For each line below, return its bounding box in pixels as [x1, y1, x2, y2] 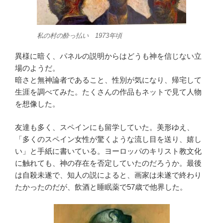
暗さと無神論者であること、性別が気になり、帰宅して [15, 76, 202, 85]
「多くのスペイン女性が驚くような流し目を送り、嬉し [15, 134, 202, 143]
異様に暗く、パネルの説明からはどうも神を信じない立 [15, 52, 202, 61]
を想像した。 [15, 100, 60, 109]
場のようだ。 [15, 64, 60, 73]
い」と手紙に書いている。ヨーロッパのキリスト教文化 [15, 146, 202, 155]
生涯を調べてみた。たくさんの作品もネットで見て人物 [15, 88, 202, 97]
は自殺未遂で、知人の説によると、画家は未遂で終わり [15, 170, 202, 179]
